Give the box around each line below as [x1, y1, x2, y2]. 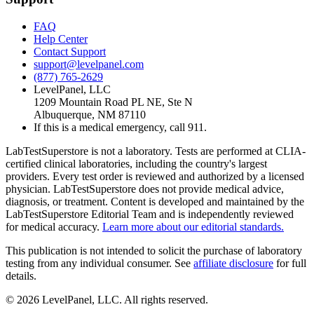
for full [276, 257, 306, 269]
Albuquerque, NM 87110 [34, 108, 146, 121]
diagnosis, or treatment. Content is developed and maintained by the [6, 195, 304, 207]
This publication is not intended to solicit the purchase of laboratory [6, 244, 302, 257]
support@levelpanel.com [34, 57, 144, 70]
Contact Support [34, 45, 106, 57]
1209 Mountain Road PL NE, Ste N [34, 95, 193, 108]
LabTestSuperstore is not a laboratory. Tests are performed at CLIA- [6, 144, 306, 157]
